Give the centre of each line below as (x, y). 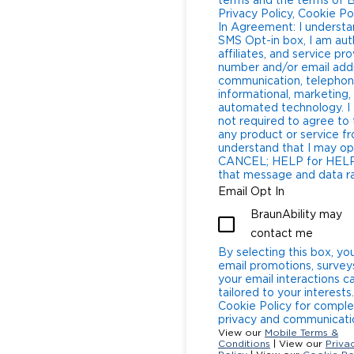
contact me (282, 233)
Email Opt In (251, 192)
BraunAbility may (296, 215)
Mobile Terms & (301, 332)
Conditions (244, 343)
